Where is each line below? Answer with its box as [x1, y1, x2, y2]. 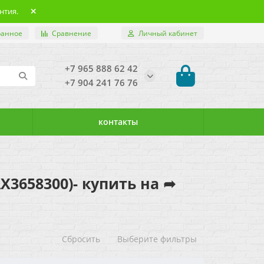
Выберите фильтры [117, 233, 197, 245]
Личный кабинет [138, 28, 197, 38]
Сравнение [52, 28, 91, 38]
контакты [98, 116, 138, 127]
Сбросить [62, 233, 100, 245]
